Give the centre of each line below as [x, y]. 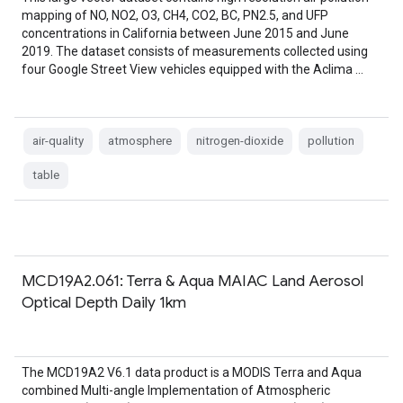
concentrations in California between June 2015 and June [185, 33]
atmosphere [140, 141]
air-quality [58, 141]
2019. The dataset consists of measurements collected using [195, 51]
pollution [331, 141]
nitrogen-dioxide [240, 141]
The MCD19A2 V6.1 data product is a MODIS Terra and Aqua [192, 372]
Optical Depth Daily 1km [104, 302]
